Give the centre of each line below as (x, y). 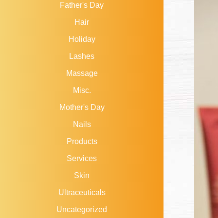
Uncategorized (82, 210)
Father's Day (82, 5)
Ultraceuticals (82, 193)
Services (82, 159)
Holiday (82, 39)
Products (82, 142)
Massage (82, 73)
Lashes (82, 56)
